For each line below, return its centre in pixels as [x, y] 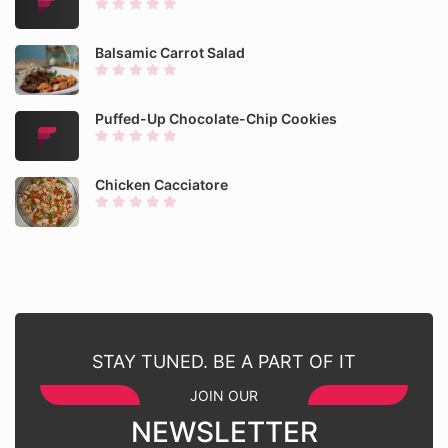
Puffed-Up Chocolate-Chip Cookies [216, 118]
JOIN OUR [224, 395]
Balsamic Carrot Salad [170, 52]
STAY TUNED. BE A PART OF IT [224, 361]
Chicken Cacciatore [161, 184]
